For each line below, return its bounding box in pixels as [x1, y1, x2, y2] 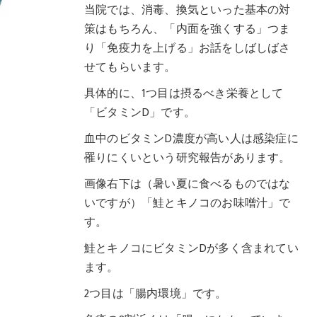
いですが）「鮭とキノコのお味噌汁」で [84, 194, 291, 212]
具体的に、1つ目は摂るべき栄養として [84, 84, 284, 103]
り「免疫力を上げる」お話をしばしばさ [84, 39, 291, 57]
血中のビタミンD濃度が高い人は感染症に [84, 129, 299, 148]
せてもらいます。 [84, 58, 176, 76]
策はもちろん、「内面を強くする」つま [84, 20, 291, 38]
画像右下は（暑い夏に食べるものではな [84, 175, 291, 193]
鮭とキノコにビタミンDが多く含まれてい [84, 239, 299, 258]
